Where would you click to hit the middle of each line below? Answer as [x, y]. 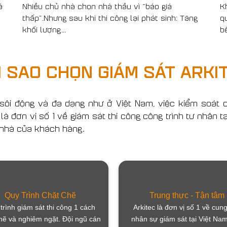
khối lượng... [44, 29]
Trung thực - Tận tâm [187, 196]
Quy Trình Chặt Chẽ [40, 196]
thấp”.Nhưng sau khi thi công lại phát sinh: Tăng [110, 17]
